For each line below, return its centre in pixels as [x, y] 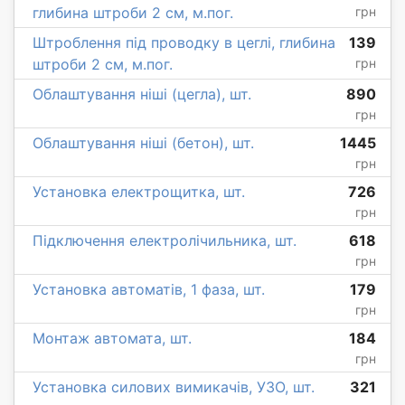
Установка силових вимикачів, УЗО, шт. [174, 387]
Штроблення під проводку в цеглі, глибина [184, 43]
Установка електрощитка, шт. [139, 192]
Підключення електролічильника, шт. [165, 241]
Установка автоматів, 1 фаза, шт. [149, 290]
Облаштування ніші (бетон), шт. [143, 143]
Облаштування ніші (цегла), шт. [142, 94]
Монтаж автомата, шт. [112, 339]
